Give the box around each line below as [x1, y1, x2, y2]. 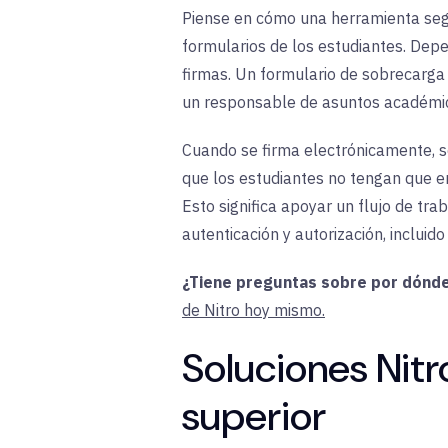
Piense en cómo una [182, 7, 327, 28]
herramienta [327, 7, 424, 28]
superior [182, 389, 326, 442]
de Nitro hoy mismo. [182, 299, 325, 320]
